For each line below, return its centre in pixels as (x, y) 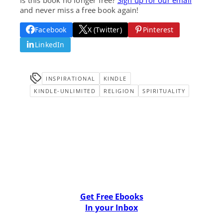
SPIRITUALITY (164, 91)
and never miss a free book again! (79, 10)
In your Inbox (111, 208)
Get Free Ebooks (111, 197)
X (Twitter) (105, 29)
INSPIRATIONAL (71, 78)
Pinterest (158, 29)
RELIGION (119, 91)
